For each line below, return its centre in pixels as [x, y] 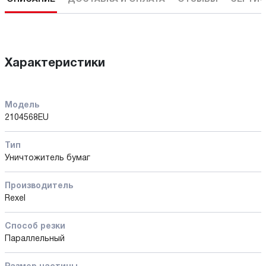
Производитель [39, 186]
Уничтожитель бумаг [47, 158]
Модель [22, 105]
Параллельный [35, 239]
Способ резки [35, 226]
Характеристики [55, 63]
